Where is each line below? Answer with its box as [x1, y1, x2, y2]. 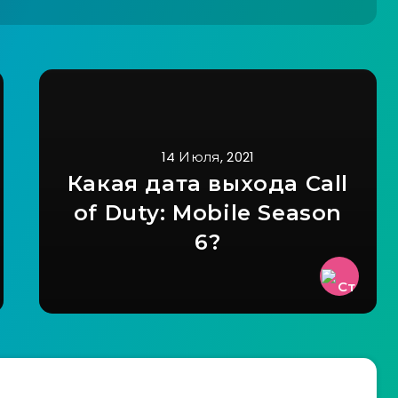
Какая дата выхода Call [67, 171, 349, 197]
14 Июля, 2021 [161, 147, 255, 167]
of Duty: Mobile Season [73, 200, 343, 227]
